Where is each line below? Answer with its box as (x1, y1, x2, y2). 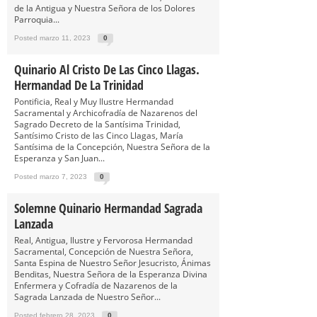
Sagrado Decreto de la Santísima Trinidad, (14, 118, 180, 130)
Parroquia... (14, 13, 59, 25)
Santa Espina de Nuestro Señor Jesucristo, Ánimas (14, 257, 211, 269)
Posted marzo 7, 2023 (14, 173, 87, 180)
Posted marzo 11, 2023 (14, 34, 91, 42)
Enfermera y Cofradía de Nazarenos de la (14, 279, 178, 292)
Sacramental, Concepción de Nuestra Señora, (14, 246, 193, 258)
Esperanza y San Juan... (14, 152, 105, 164)
